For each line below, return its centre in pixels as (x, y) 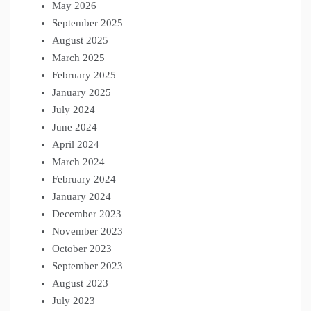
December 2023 (87, 213)
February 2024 (84, 179)
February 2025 (84, 75)
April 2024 (76, 144)
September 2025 (87, 23)
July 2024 (74, 109)
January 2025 (82, 92)
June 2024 (75, 127)
